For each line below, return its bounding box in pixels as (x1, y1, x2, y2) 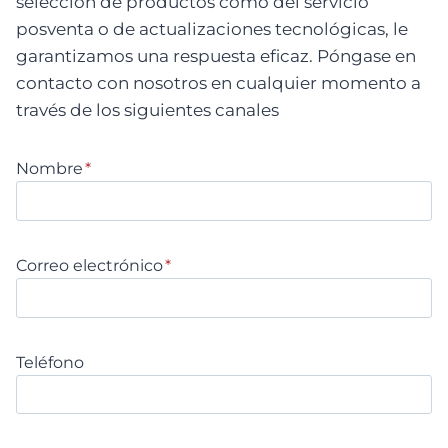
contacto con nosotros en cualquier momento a (16, 73, 421, 93)
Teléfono (16, 352, 84, 372)
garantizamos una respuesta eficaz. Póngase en (16, 46, 416, 66)
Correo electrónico (16, 255, 163, 275)
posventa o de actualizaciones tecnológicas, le (16, 19, 408, 39)
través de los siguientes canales (16, 100, 279, 120)
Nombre (16, 159, 83, 178)
